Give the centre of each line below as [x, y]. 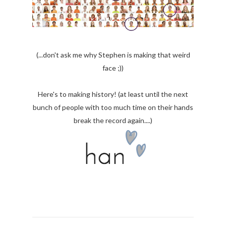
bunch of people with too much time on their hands [113, 107]
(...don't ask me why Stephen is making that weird [113, 55]
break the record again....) [113, 121]
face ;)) [113, 68]
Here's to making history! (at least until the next [113, 94]
